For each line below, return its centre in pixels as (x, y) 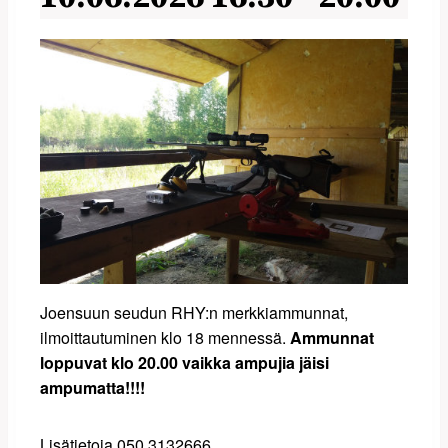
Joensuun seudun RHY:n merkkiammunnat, (194, 313)
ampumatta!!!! (92, 388)
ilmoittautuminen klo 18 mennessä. (165, 338)
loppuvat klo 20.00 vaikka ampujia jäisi (184, 363)
